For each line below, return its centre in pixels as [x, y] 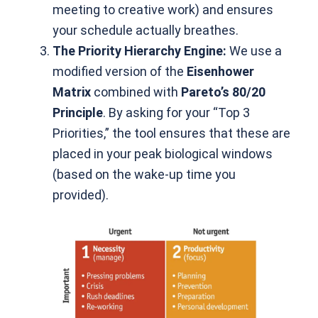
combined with [136, 92]
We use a [254, 51]
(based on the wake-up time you [144, 175]
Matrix [72, 92]
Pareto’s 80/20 [224, 92]
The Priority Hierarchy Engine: [140, 51]
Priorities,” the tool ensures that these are [172, 133]
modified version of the [120, 72]
